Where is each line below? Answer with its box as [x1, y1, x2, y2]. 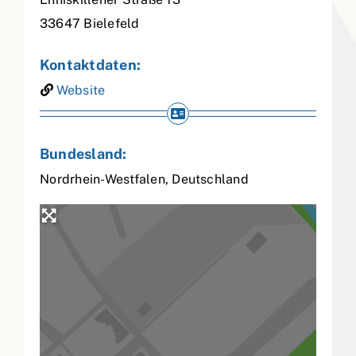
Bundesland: [40, 145, 127, 163]
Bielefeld [83, 16, 140, 32]
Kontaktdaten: [40, 56, 141, 74]
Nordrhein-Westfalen [40, 172, 165, 188]
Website [56, 83, 106, 99]
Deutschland [172, 172, 249, 188]
